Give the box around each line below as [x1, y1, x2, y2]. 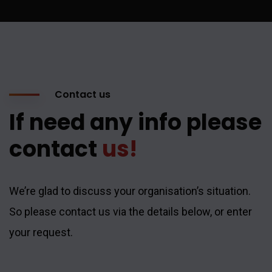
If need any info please [9, 106, 262, 138]
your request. [9, 225, 73, 239]
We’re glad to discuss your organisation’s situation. [9, 184, 251, 197]
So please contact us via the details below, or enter [9, 205, 252, 218]
